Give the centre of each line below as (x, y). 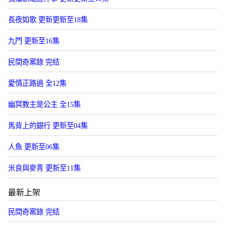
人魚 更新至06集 (34, 147)
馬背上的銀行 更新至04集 (48, 126)
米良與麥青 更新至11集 (44, 168)
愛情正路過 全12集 (37, 83)
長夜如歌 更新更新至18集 (48, 20)
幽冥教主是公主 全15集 (44, 104)
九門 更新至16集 (34, 41)
